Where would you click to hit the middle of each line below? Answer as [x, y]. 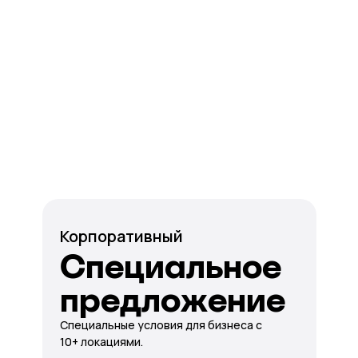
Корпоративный [121, 236]
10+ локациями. [101, 342]
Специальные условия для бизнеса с [161, 325]
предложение [172, 300]
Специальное [170, 266]
